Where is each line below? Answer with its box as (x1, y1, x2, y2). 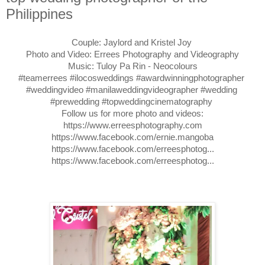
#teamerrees (18, 72, 67, 83)
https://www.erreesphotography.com (63, 119, 202, 130)
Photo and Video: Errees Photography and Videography (26, 49, 239, 59)
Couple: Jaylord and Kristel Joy (71, 37, 194, 47)
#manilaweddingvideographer (85, 84, 198, 95)
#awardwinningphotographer (136, 72, 244, 83)
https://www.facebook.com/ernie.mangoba (51, 131, 214, 142)
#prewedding (50, 96, 99, 106)
